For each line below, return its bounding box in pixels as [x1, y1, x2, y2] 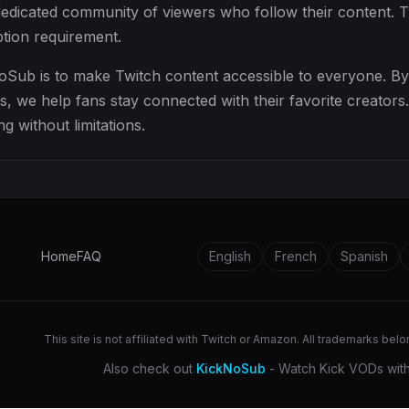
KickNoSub [196, 361, 266, 376]
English [209, 248, 251, 264]
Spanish [341, 248, 388, 264]
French [275, 248, 317, 264]
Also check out [103, 361, 196, 376]
